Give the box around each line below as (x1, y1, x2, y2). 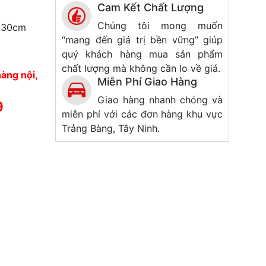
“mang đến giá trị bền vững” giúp (62, 33, 223, 46)
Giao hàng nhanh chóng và (97, 93, 223, 106)
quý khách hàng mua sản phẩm (62, 47, 223, 60)
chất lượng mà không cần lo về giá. (62, 62, 221, 74)
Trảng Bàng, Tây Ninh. (62, 122, 160, 134)
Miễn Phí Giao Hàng (97, 75, 198, 88)
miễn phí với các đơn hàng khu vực (62, 107, 223, 120)
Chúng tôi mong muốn (97, 19, 223, 31)
